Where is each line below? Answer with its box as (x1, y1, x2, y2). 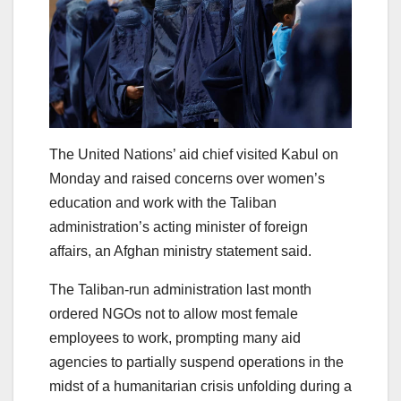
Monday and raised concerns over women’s (49, 170, 325, 186)
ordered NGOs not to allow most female (49, 305, 298, 321)
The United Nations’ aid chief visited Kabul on (49, 146, 338, 162)
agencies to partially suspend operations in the (49, 354, 344, 370)
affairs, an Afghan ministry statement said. (49, 243, 311, 259)
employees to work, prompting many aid (49, 329, 301, 346)
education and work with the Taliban (49, 194, 277, 210)
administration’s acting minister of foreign (49, 218, 308, 235)
